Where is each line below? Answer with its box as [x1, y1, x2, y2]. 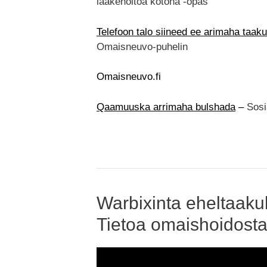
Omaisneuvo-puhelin [97, 41, 188, 52]
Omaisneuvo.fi [97, 71, 161, 83]
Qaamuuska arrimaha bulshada [97, 101, 235, 113]
